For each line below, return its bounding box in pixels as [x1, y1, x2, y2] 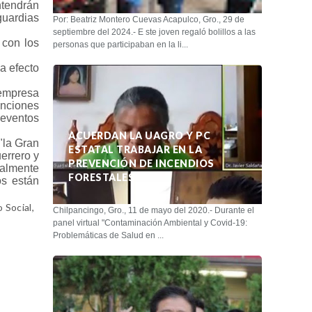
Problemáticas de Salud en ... [53, 230, 164, 240]
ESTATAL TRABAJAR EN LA [68, 143, 202, 155]
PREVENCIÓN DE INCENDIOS [68, 157, 214, 169]
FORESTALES [68, 171, 134, 183]
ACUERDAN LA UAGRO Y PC [68, 129, 210, 141]
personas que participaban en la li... [53, 39, 188, 49]
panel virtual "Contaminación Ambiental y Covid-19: [53, 217, 247, 228]
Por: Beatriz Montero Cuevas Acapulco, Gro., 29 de [53, 14, 244, 24]
